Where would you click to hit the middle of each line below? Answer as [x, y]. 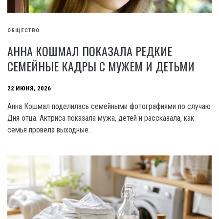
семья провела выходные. [49, 130]
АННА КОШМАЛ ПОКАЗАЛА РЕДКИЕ [90, 51]
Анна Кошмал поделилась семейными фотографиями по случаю [109, 107]
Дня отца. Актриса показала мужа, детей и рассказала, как [101, 118]
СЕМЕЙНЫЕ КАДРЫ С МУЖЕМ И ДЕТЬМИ [101, 66]
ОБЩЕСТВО [23, 30]
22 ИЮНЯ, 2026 [29, 88]
